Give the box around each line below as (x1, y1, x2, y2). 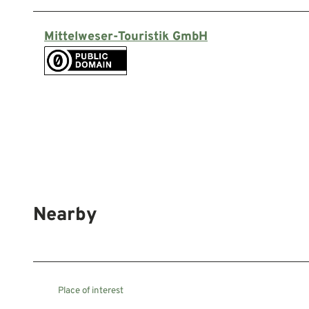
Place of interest (58, 285, 123, 297)
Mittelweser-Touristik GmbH (44, 28, 208, 45)
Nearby (33, 203, 97, 228)
